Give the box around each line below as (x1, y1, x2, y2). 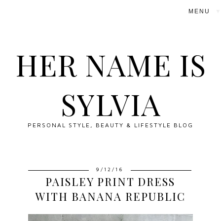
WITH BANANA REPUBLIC (35, 188, 185, 204)
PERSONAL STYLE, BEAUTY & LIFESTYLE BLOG (28, 121, 193, 129)
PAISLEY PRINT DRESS (45, 174, 176, 189)
